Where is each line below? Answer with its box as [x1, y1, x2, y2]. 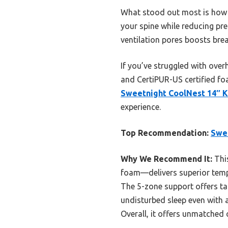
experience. [121, 102, 161, 111]
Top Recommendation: [121, 128, 209, 137]
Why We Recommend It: [121, 154, 212, 163]
